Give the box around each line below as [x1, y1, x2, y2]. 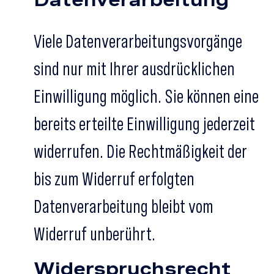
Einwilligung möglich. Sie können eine [34, 85, 259, 107]
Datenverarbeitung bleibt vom [34, 195, 213, 217]
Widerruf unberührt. [34, 223, 155, 245]
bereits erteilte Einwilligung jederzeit [34, 113, 255, 135]
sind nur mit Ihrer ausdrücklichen [34, 57, 235, 80]
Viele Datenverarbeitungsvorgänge [34, 30, 242, 52]
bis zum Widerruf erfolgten [34, 168, 194, 190]
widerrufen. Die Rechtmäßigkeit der [34, 140, 247, 162]
